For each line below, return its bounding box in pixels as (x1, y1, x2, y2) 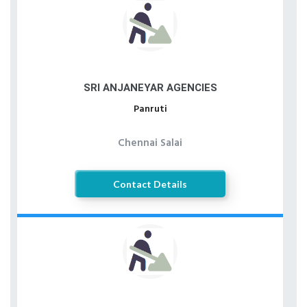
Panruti (133, 101, 167, 117)
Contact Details (113, 177, 187, 190)
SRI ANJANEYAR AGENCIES (83, 82, 217, 94)
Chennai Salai (118, 135, 182, 151)
